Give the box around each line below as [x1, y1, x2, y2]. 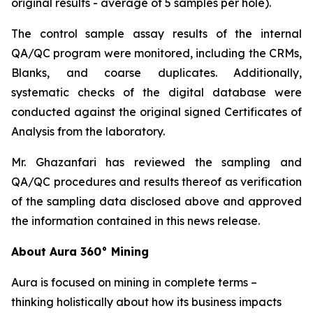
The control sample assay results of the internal [11, 27, 302, 41]
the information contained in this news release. [11, 214, 260, 228]
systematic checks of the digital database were [11, 85, 302, 100]
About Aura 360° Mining [11, 245, 149, 259]
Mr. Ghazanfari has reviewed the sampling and [11, 155, 302, 170]
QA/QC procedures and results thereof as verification [11, 175, 302, 189]
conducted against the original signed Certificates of [11, 105, 302, 119]
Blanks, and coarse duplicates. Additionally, [11, 66, 302, 80]
